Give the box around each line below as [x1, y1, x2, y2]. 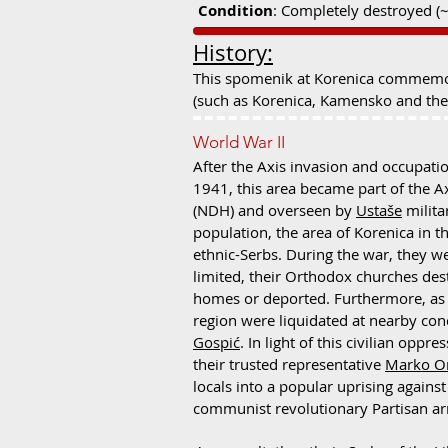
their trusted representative [193, 354, 385, 374]
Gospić [193, 332, 240, 352]
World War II [193, 132, 285, 152]
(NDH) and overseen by [193, 200, 356, 220]
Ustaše [356, 200, 402, 220]
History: [193, 38, 273, 67]
